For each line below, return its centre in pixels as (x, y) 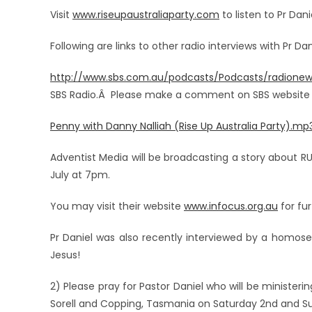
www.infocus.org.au (231, 206)
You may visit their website (117, 206)
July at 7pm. (80, 175)
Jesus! (65, 255)
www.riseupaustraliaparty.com (146, 15)
